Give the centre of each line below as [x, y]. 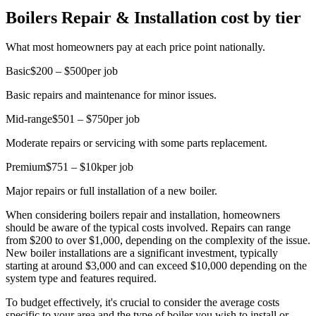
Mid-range [29, 119]
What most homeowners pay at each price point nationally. [135, 47]
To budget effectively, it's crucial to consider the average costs [142, 303]
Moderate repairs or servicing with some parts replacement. [136, 143]
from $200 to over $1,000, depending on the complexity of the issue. [158, 241]
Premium [26, 167]
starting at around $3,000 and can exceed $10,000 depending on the [156, 266]
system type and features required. [81, 279]
